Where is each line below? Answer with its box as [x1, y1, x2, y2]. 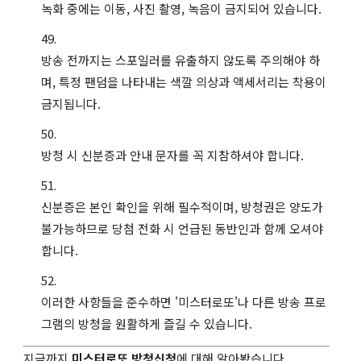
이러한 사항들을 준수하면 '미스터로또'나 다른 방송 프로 [41, 293, 326, 310]
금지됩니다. [41, 94, 101, 112]
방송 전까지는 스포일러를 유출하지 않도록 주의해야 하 [41, 51, 320, 68]
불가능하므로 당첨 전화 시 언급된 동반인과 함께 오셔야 [41, 219, 323, 237]
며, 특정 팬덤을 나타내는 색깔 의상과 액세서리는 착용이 [41, 73, 326, 90]
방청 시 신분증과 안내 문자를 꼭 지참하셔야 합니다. [41, 146, 304, 164]
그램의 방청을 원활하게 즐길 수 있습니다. [41, 314, 252, 332]
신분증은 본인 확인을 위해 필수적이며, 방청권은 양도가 [41, 197, 323, 215]
